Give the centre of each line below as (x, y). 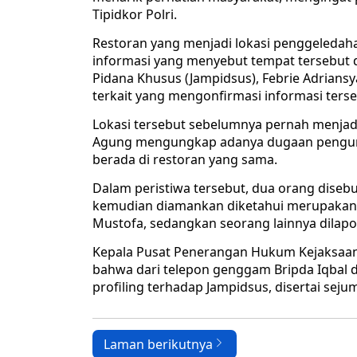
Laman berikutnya (158, 345)
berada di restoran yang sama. (185, 160)
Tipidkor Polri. (135, 15)
